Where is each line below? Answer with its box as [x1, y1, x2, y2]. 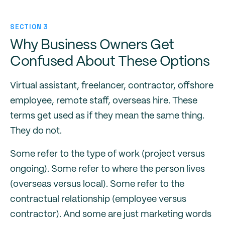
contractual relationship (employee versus [10, 195, 186, 204]
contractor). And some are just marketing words [10, 210, 211, 219]
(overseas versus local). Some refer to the [10, 180, 184, 189]
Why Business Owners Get [10, 39, 174, 52]
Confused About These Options [10, 55, 209, 69]
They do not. [10, 127, 62, 136]
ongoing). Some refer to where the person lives [10, 165, 205, 174]
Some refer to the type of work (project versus [10, 150, 205, 159]
